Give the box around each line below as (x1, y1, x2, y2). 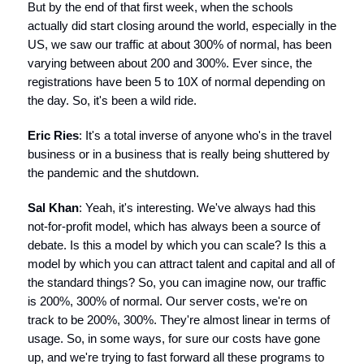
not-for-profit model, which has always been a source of (28, 219, 320, 233)
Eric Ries (28, 128, 79, 142)
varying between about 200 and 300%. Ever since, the (28, 56, 312, 70)
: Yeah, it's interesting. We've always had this (79, 201, 316, 214)
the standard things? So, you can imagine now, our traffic (28, 275, 327, 289)
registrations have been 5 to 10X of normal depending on (28, 75, 325, 89)
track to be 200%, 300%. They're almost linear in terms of (28, 313, 330, 327)
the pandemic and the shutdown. (28, 166, 199, 180)
